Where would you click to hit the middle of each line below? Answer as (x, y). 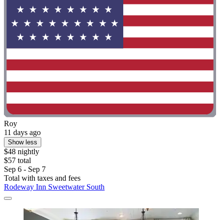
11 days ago (22, 132)
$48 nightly (22, 151)
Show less (23, 142)
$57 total (17, 160)
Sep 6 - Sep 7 (25, 169)
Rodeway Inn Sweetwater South (54, 187)
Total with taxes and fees (42, 178)
